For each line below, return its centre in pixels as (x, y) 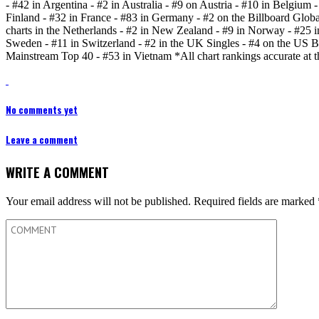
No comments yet (42, 109)
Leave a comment (42, 140)
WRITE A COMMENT (57, 172)
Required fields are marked (256, 201)
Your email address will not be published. (98, 201)
